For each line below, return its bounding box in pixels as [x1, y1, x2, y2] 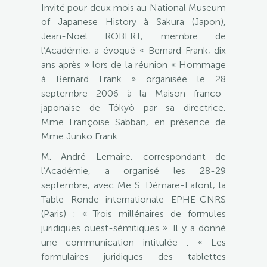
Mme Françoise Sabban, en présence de [41, 116, 226, 128]
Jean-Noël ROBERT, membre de [41, 30, 226, 42]
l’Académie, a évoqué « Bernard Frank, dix [41, 45, 226, 56]
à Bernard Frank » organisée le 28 [41, 73, 226, 85]
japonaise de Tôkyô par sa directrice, [41, 102, 226, 113]
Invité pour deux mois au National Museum [41, 2, 226, 13]
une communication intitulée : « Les [41, 237, 226, 248]
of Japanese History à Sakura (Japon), [41, 16, 226, 27]
